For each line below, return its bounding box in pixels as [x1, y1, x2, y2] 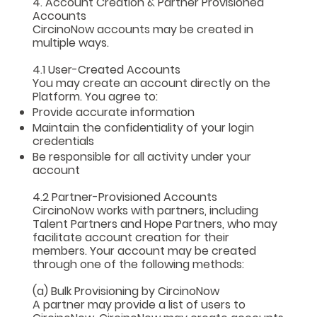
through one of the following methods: [33, 255, 245, 272]
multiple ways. [33, 34, 110, 51]
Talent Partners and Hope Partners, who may [33, 215, 278, 232]
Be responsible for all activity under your [33, 148, 252, 165]
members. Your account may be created [33, 242, 257, 259]
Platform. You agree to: [33, 88, 158, 105]
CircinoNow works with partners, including [33, 202, 259, 219]
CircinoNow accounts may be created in [33, 21, 254, 38]
